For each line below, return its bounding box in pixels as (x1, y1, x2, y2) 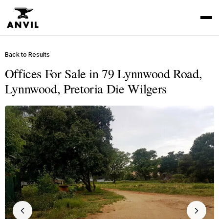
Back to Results (4, 50, 50, 58)
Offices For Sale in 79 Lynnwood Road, (4, 65, 202, 82)
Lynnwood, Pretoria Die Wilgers (4, 80, 167, 97)
